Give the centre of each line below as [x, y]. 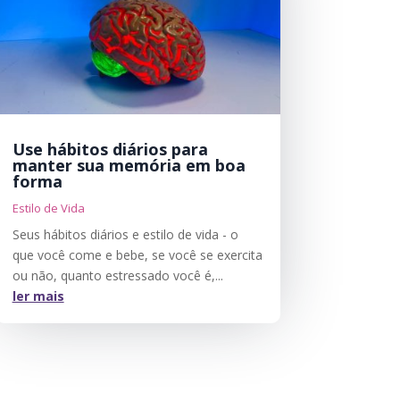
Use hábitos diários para [110, 150]
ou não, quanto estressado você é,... [117, 276]
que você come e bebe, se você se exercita [137, 255]
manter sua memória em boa [129, 166]
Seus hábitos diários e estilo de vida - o [125, 235]
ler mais [38, 296]
